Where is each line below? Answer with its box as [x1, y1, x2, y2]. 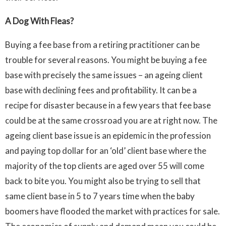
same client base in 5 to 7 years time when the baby [5, 191, 195, 202]
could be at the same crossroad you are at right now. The [5, 115, 217, 126]
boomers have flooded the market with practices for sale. [5, 206, 220, 217]
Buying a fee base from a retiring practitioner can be [5, 39, 200, 50]
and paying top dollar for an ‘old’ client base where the [5, 145, 206, 156]
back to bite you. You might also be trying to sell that [5, 176, 201, 187]
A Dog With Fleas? [5, 16, 74, 27]
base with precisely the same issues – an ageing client [5, 70, 203, 81]
